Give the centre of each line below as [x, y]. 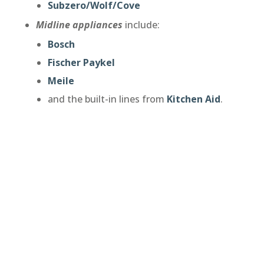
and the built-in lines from [107, 99]
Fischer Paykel [81, 62]
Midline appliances [79, 24]
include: [141, 24]
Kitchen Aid [193, 99]
